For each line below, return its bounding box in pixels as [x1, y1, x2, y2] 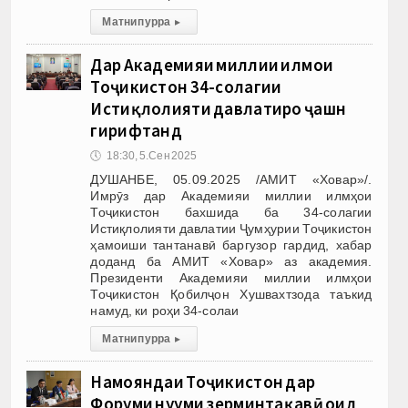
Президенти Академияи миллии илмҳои [90, 270, 372, 285]
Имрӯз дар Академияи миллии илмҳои [90, 188, 372, 203]
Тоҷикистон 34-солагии [90, 75, 282, 97]
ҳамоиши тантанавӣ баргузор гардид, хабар [90, 237, 372, 252]
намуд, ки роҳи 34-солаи [90, 302, 240, 318]
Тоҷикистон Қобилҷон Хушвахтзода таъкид [90, 286, 372, 301]
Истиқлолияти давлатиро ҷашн [90, 97, 347, 119]
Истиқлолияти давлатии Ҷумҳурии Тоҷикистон [90, 220, 372, 236]
